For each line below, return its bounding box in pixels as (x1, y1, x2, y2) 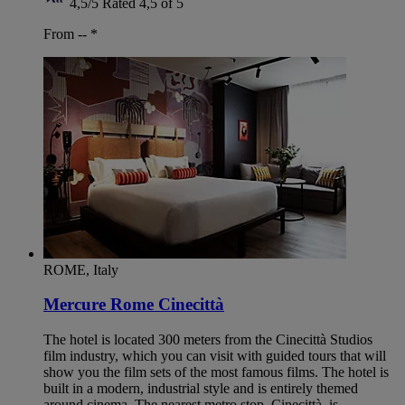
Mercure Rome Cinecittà (43, 295, 224, 315)
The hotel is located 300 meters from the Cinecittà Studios (43, 332, 372, 347)
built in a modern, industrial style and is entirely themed (43, 381, 358, 396)
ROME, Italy (43, 261, 118, 278)
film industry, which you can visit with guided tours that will (43, 348, 386, 363)
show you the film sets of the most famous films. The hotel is (43, 364, 389, 380)
